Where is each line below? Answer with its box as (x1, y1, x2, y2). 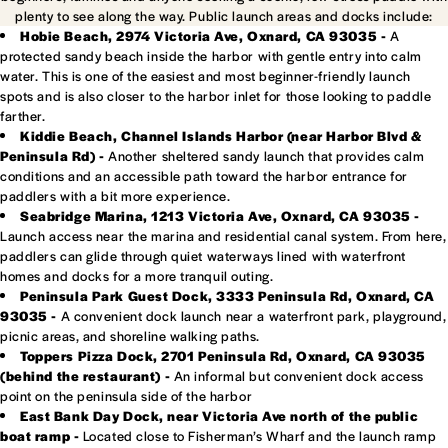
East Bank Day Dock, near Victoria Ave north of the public (20, 406, 419, 426)
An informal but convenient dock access (170, 366, 425, 386)
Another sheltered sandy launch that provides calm (108, 146, 425, 166)
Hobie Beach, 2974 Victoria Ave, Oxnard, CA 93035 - (20, 26, 387, 46)
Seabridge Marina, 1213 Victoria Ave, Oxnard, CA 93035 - (20, 206, 421, 226)
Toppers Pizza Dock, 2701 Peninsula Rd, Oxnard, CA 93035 (20, 346, 427, 366)
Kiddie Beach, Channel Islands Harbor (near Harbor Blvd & (20, 126, 422, 146)
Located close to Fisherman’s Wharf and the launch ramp (79, 426, 437, 446)
